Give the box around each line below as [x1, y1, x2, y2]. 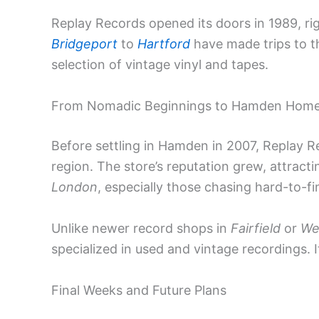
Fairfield [231, 220, 281, 236]
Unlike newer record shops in [51, 220, 231, 236]
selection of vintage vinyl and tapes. [51, 57, 268, 73]
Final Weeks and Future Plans [51, 282, 226, 298]
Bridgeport [51, 36, 117, 52]
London [51, 179, 98, 195]
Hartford [137, 36, 190, 52]
